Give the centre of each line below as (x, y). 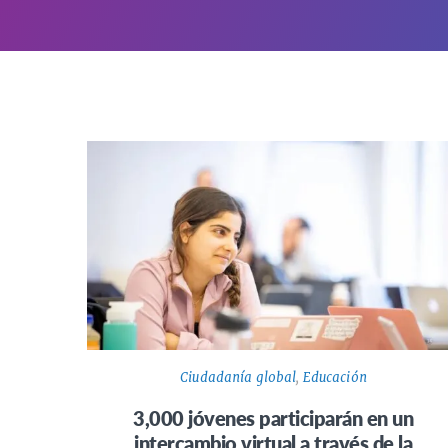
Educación (334, 378)
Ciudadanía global (238, 378)
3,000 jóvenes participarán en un (273, 418)
